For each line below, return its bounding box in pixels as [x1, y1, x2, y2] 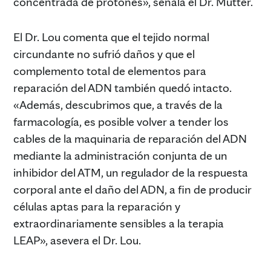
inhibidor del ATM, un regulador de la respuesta [13, 165, 248, 180]
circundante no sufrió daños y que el [13, 46, 195, 61]
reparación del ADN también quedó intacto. [13, 80, 232, 95]
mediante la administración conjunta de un [13, 148, 227, 163]
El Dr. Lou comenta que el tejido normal [13, 29, 209, 44]
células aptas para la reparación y [13, 198, 180, 214]
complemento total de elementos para [13, 63, 206, 78]
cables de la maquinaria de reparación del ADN [13, 131, 247, 146]
